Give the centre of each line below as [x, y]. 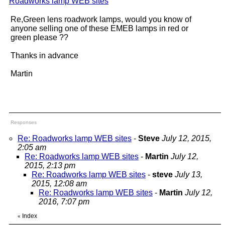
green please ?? [39, 37]
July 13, [189, 175]
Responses [24, 122]
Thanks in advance [44, 55]
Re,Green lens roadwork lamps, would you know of [101, 19]
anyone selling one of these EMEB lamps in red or [99, 28]
